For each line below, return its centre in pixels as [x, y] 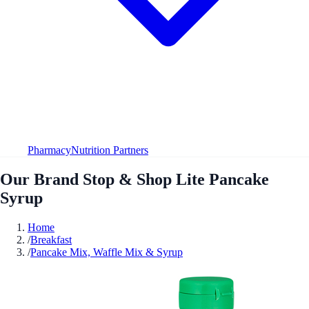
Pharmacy [49, 150]
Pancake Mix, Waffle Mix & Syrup [107, 252]
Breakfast [51, 239]
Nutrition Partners [110, 150]
